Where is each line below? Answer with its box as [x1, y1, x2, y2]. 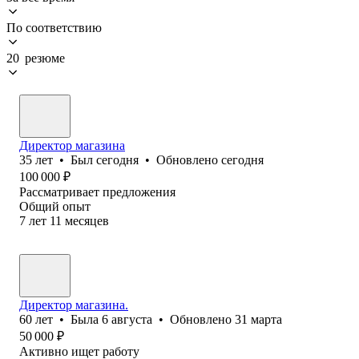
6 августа [102, 312, 152, 326]
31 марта [235, 312, 282, 326]
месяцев [65, 213, 109, 228]
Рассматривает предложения [19, 184, 175, 199]
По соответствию [6, 20, 102, 34]
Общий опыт [19, 199, 91, 213]
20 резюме [6, 50, 65, 65]
